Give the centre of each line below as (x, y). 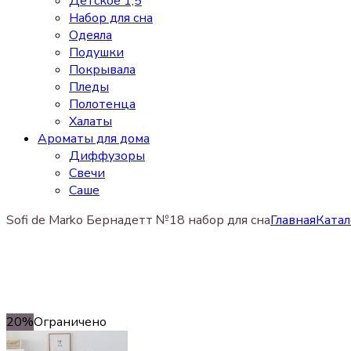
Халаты (90, 121)
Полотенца (102, 104)
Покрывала (102, 70)
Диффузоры (107, 156)
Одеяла (90, 35)
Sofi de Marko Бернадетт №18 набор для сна (138, 220)
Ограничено (70, 322)
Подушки (96, 52)
